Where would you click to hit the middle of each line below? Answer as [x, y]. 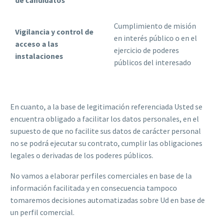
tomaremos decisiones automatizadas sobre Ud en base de [108, 200]
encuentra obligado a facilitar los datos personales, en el [105, 118]
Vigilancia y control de [54, 31]
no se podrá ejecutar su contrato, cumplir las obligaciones [106, 143]
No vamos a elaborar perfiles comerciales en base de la [101, 176]
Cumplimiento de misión [155, 26]
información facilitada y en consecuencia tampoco [94, 188]
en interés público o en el [155, 38]
